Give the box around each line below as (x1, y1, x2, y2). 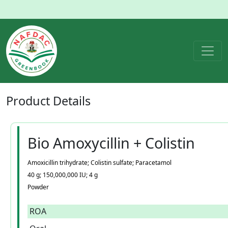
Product (6, 93, 53, 109)
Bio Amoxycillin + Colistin (27, 133, 195, 153)
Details (53, 93, 91, 109)
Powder (27, 183, 49, 191)
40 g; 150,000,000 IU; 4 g (27, 170, 98, 179)
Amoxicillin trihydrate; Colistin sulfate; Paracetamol (27, 158, 172, 167)
